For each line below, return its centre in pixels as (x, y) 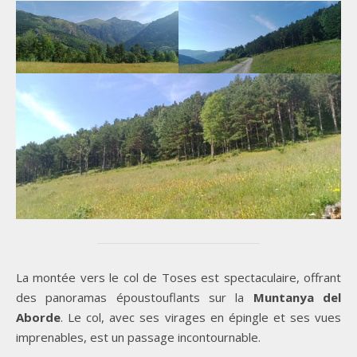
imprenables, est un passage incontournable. (138, 337)
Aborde (38, 317)
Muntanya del (297, 297)
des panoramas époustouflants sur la (135, 297)
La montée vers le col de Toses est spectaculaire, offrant (178, 277)
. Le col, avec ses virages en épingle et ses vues (201, 317)
